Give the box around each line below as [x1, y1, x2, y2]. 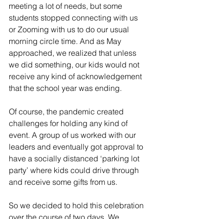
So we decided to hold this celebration [9, 200, 146, 210]
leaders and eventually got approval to [9, 142, 145, 152]
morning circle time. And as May [9, 36, 123, 46]
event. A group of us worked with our [9, 130, 138, 140]
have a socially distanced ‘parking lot [9, 153, 141, 163]
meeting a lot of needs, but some [9, 1, 124, 11]
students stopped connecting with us [9, 13, 140, 22]
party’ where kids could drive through [9, 165, 141, 175]
